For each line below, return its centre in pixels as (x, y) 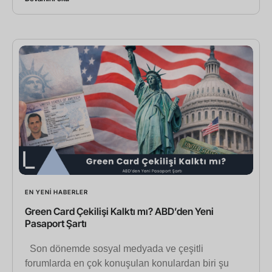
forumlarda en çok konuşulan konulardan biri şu (127, 263)
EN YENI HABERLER (56, 192)
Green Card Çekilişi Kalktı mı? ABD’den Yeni (119, 211)
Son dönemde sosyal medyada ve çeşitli (114, 248)
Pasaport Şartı (56, 223)
